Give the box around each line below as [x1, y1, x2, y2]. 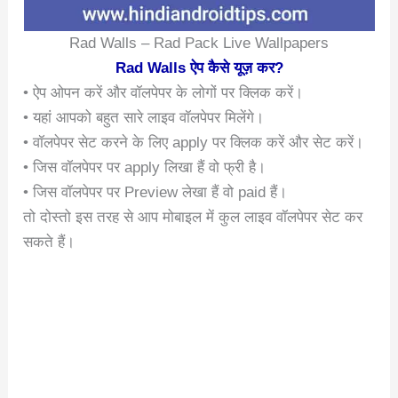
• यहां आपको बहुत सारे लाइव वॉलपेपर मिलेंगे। [23, 109, 265, 127]
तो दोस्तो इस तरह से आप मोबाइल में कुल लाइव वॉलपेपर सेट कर [23, 209, 363, 227]
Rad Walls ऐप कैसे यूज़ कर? [115, 60, 283, 77]
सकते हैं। [23, 234, 76, 251]
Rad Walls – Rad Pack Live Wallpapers [69, 35, 329, 52]
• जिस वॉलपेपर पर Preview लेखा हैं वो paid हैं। [23, 184, 288, 202]
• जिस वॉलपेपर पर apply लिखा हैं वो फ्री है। [23, 159, 267, 177]
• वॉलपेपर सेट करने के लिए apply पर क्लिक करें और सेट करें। [23, 134, 364, 152]
